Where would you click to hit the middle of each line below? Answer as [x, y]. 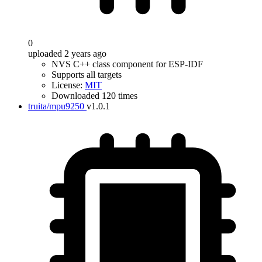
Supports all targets [87, 75]
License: [68, 85]
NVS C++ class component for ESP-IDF [127, 64]
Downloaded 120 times [94, 96]
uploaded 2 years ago [67, 54]
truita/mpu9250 [56, 106]
